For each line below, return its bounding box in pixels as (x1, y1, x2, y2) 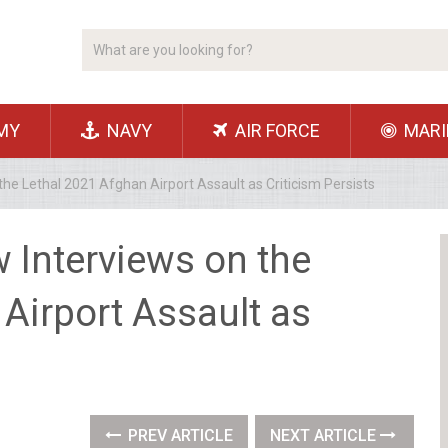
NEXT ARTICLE (270, 426, 381, 445)
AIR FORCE (231, 120, 320, 141)
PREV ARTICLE (124, 426, 234, 445)
